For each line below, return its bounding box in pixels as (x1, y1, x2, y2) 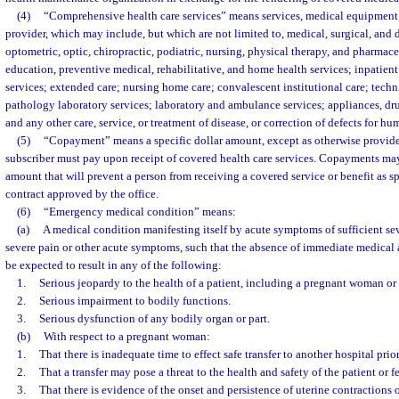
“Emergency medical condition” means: (43, 205, 236, 218)
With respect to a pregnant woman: (43, 330, 210, 343)
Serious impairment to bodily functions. (38, 294, 231, 307)
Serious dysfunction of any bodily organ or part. (38, 312, 270, 325)
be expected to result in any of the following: (5, 258, 222, 272)
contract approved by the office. (5, 187, 159, 200)
